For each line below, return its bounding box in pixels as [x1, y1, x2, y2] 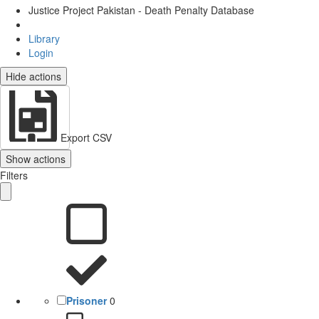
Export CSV [61, 130, 112, 145]
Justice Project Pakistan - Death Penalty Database [28, 2, 254, 17]
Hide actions [6, 68, 61, 83]
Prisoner [66, 293, 107, 308]
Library [28, 31, 60, 46]
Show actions [6, 151, 66, 166]
